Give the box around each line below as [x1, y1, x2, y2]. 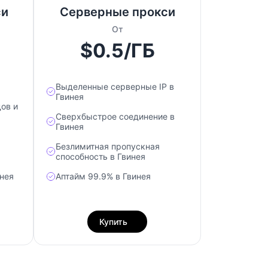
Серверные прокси [59, 5, 175, 20]
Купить [99, 217, 127, 227]
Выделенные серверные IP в [56, 81, 174, 92]
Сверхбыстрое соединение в [56, 111, 175, 122]
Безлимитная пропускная [56, 141, 160, 152]
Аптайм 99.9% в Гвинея [56, 171, 151, 182]
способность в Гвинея [56, 151, 145, 162]
